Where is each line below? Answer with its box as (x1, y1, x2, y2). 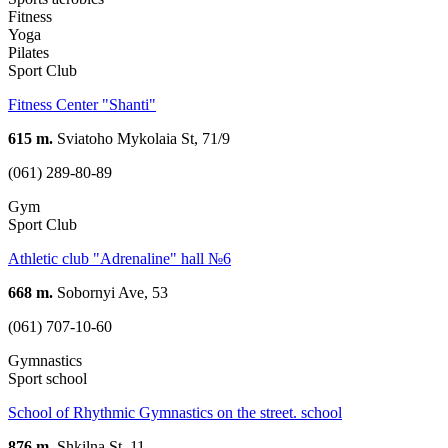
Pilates (8, 43, 49, 61)
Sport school (8, 369, 87, 387)
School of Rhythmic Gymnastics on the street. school (8, 403, 342, 421)
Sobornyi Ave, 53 (53, 283, 168, 301)
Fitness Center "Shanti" (8, 95, 156, 113)
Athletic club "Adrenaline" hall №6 (8, 249, 231, 267)
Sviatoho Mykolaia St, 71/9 (53, 129, 230, 147)
